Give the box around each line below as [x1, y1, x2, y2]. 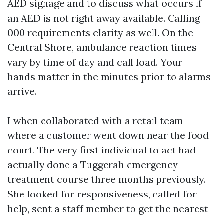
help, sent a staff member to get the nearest [7, 202, 208, 215]
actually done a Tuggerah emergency [7, 158, 178, 171]
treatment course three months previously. [7, 173, 206, 185]
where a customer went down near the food [7, 129, 209, 141]
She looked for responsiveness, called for [7, 188, 197, 200]
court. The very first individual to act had [7, 144, 196, 156]
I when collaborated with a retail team [7, 114, 183, 127]
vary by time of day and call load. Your [7, 56, 182, 68]
